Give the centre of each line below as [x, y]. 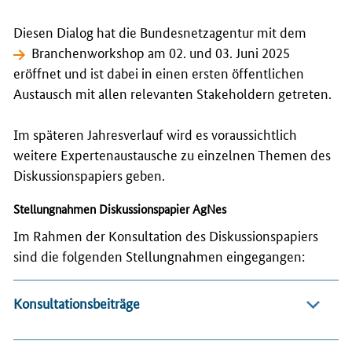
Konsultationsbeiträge [77, 303]
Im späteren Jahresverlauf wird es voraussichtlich [155, 133]
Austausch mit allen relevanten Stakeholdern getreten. [172, 92]
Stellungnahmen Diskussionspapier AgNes [120, 208]
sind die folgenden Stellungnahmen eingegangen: [159, 255]
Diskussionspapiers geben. [89, 174]
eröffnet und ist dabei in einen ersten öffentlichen [159, 72]
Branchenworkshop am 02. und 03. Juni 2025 [161, 51]
